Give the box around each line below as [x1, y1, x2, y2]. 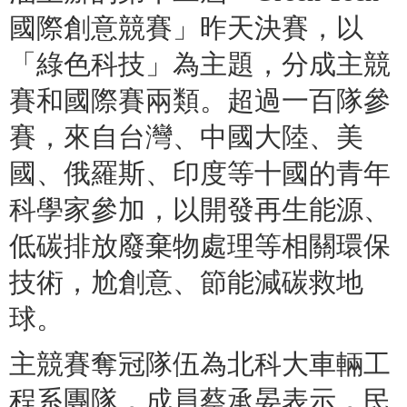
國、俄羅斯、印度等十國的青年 [9, 159, 391, 189]
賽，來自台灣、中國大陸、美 [9, 123, 363, 153]
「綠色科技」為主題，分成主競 [9, 50, 391, 80]
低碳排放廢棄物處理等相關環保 [9, 232, 391, 262]
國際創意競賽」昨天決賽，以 [9, 14, 363, 44]
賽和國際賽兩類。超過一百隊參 [9, 86, 391, 116]
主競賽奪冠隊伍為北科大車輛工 [9, 350, 391, 380]
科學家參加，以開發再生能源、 [9, 195, 391, 225]
